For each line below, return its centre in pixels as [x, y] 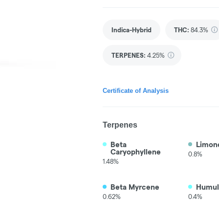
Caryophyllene [136, 152]
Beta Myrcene [135, 187]
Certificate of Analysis [136, 91]
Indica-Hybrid [131, 30]
